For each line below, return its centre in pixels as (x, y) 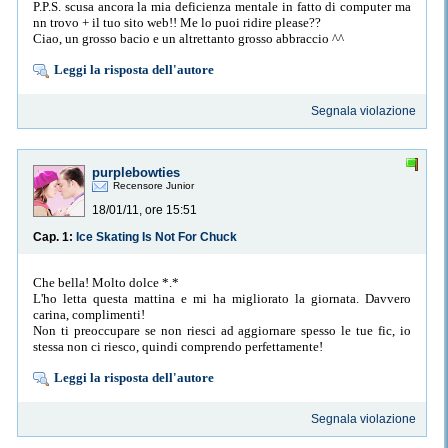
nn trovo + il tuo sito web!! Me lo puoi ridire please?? (177, 22)
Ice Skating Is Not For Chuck (156, 237)
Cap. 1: (54, 237)
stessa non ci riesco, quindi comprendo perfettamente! (178, 346)
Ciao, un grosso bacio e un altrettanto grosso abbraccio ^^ (188, 38)
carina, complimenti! (89, 314)
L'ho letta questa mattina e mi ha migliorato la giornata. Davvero (222, 298)
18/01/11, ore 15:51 (144, 210)
